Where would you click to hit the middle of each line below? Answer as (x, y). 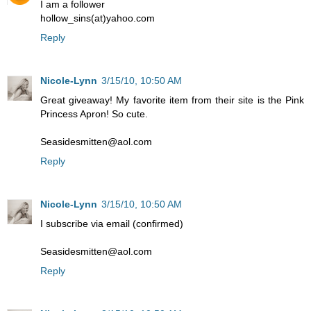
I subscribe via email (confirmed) (112, 223)
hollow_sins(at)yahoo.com (98, 18)
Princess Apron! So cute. (94, 114)
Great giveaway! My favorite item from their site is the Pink (172, 100)
